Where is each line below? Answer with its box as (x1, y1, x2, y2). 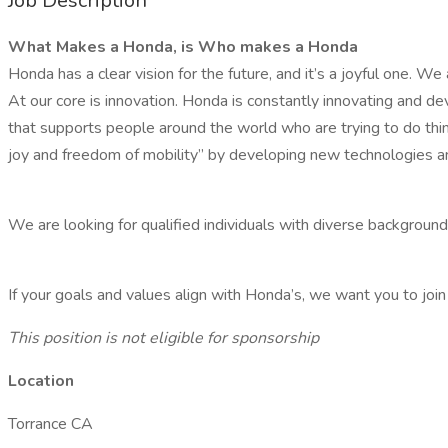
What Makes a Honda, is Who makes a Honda (8, 36, 358, 58)
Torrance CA (8, 413, 93, 435)
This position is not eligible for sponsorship (8, 327, 319, 349)
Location (8, 370, 74, 392)
